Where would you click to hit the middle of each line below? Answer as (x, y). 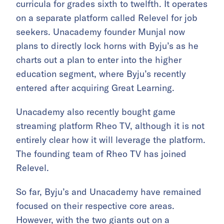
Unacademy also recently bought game (96, 112)
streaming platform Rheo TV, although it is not (110, 126)
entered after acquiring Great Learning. (95, 88)
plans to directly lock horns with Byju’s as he (107, 46)
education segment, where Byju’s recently (101, 74)
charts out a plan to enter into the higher (99, 60)
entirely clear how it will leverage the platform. (111, 140)
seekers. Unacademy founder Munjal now (100, 32)
